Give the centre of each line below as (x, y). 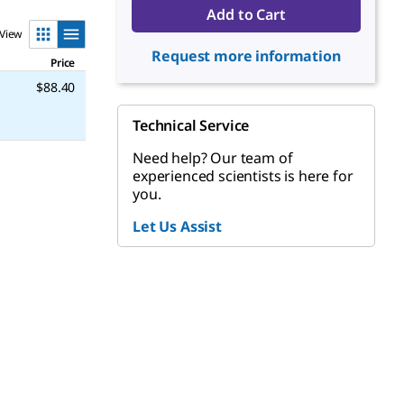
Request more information (246, 56)
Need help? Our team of (213, 158)
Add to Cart (246, 14)
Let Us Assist (177, 226)
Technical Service (191, 125)
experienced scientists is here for (243, 176)
